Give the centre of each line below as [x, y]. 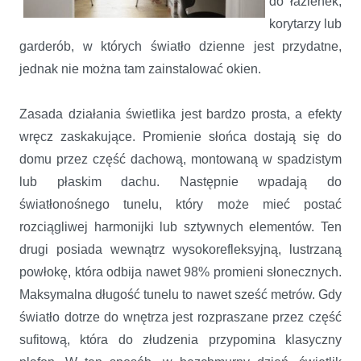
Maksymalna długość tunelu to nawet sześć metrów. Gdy [180, 294]
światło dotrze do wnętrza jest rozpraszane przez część [180, 317]
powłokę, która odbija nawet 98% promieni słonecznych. [180, 272]
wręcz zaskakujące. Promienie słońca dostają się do [180, 136]
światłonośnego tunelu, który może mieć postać [180, 204]
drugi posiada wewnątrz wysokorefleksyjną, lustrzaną [180, 249]
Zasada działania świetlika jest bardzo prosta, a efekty [180, 114]
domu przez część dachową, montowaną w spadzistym [180, 159]
